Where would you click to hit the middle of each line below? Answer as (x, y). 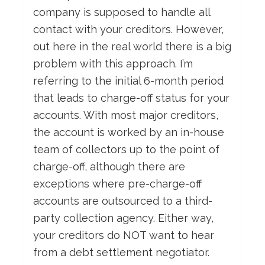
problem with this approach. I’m (113, 64)
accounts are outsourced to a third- (123, 201)
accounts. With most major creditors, (126, 115)
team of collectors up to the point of (126, 150)
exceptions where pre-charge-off (117, 184)
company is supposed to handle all (122, 12)
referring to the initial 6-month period (128, 81)
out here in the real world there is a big (132, 47)
